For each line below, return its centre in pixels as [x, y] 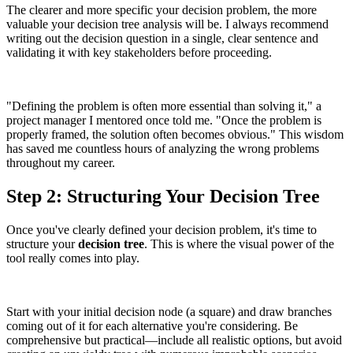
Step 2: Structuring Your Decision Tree [163, 196]
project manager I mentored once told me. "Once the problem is [164, 120]
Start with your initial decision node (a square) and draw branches [169, 311]
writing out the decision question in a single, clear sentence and [162, 38]
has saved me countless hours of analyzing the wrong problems [163, 148]
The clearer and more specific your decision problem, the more [162, 9]
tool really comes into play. [73, 258]
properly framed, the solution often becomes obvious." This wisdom [175, 134]
